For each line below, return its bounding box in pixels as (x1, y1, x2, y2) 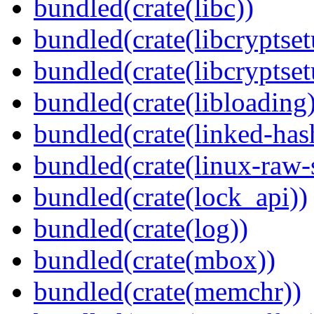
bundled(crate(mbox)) (34, 245, 275, 275)
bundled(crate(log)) (34, 213, 248, 244)
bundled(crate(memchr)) (34, 276, 301, 307)
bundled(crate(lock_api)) (34, 182, 308, 212)
